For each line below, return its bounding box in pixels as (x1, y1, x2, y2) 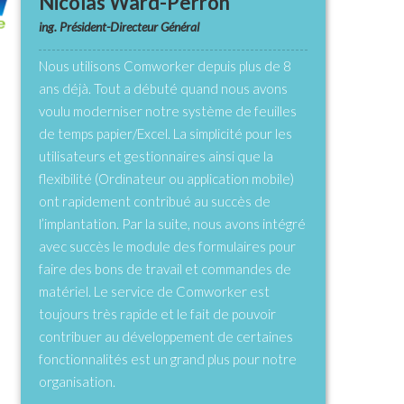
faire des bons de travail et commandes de (39, 260, 291, 277)
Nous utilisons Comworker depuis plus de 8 (39, 57, 291, 74)
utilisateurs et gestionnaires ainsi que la (39, 147, 273, 164)
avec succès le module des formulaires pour (39, 237, 296, 254)
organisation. (39, 372, 115, 390)
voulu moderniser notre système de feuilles (39, 102, 297, 119)
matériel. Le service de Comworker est (39, 282, 270, 299)
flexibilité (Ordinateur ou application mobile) (39, 170, 294, 187)
